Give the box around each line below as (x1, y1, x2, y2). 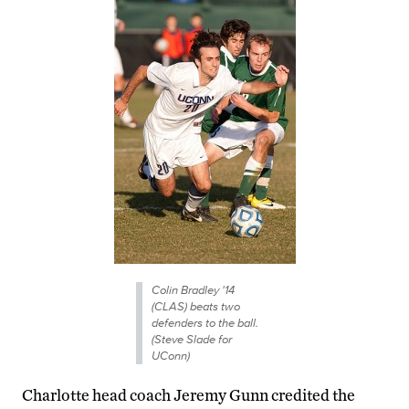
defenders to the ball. (152, 313, 259, 331)
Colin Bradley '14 (152, 280, 236, 299)
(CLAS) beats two (152, 297, 241, 315)
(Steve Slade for (152, 330, 233, 348)
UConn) (152, 346, 191, 364)
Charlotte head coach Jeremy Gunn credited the (22, 384, 355, 404)
